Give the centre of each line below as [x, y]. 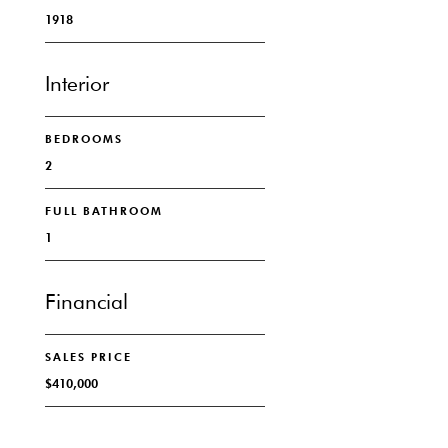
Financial [86, 301]
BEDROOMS [83, 139]
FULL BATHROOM [103, 211]
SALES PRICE [88, 357]
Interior [76, 83]
